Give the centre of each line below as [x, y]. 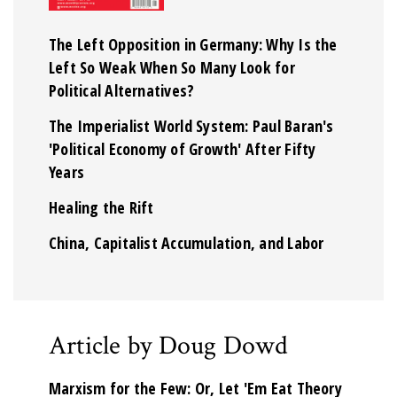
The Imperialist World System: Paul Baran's [191, 125]
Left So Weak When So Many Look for [172, 67]
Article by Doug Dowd [169, 346]
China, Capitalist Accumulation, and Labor [187, 242]
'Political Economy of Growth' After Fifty [183, 148]
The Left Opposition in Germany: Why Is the [193, 44]
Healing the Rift [101, 207]
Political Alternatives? [122, 90]
